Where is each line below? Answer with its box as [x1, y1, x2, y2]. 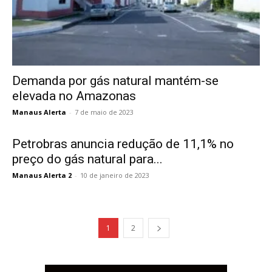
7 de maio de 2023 [75, 107, 134, 117]
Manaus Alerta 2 [12, 170, 72, 180]
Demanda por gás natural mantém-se [12, 73, 219, 88]
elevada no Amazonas [12, 88, 136, 103]
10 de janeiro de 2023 [80, 170, 149, 180]
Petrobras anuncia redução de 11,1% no [12, 136, 234, 151]
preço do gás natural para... [12, 151, 163, 166]
